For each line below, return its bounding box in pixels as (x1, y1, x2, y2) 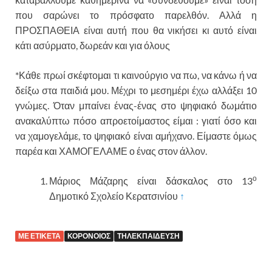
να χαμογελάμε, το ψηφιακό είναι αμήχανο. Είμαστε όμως (15, 130, 257, 142)
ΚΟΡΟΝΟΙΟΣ (67, 231, 110, 241)
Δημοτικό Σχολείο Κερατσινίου (49, 190, 180, 202)
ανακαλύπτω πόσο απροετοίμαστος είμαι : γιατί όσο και (15, 115, 257, 127)
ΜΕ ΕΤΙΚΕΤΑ (18, 231, 61, 241)
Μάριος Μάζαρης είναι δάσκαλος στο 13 (49, 175, 253, 187)
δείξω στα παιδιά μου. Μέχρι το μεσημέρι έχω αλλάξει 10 (15, 84, 257, 97)
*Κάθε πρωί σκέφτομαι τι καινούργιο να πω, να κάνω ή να (15, 69, 257, 81)
